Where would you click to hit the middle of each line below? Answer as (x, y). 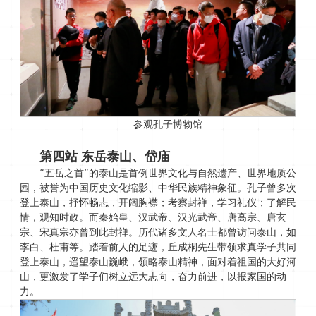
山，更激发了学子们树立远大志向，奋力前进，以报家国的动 (153, 277)
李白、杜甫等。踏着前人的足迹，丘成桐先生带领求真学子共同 (158, 247)
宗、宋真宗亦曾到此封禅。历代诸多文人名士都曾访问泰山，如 (158, 232)
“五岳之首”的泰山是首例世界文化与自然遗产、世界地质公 (168, 173)
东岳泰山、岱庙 (125, 157)
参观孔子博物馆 (168, 125)
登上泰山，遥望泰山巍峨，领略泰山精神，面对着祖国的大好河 (158, 262)
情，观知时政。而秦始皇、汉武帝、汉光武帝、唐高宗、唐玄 (153, 218)
